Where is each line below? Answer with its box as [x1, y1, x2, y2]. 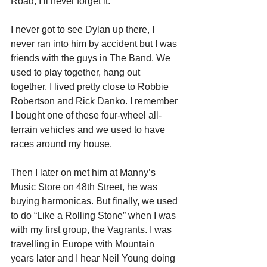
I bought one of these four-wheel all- [11, 110, 162, 121]
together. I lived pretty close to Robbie [11, 82, 171, 92]
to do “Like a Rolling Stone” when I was [11, 210, 178, 221]
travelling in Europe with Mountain [11, 239, 157, 250]
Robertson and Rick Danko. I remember [11, 96, 180, 107]
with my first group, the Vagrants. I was [11, 225, 174, 235]
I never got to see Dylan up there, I [11, 24, 157, 35]
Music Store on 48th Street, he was [11, 182, 160, 193]
